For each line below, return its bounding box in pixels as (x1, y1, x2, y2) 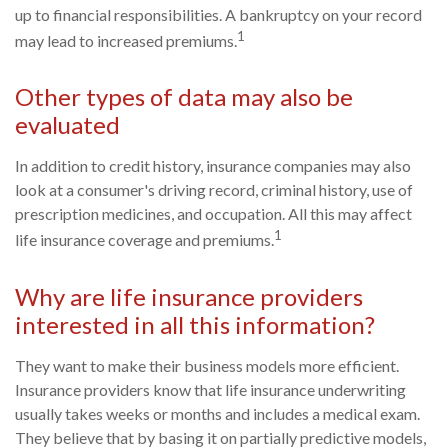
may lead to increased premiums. (15, 31, 237, 51)
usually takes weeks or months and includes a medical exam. (15, 403, 420, 423)
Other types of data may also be (15, 82, 353, 112)
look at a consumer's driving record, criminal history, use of (15, 180, 413, 200)
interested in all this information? (15, 309, 375, 339)
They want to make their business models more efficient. (15, 355, 399, 375)
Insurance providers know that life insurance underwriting (15, 379, 406, 399)
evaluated (15, 110, 120, 140)
